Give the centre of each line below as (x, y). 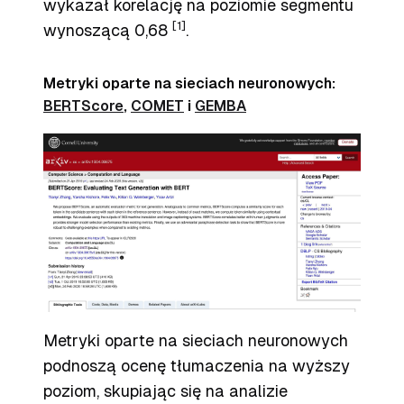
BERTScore (83, 106)
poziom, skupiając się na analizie (165, 391)
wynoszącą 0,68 (108, 30)
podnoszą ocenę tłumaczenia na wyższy (197, 366)
